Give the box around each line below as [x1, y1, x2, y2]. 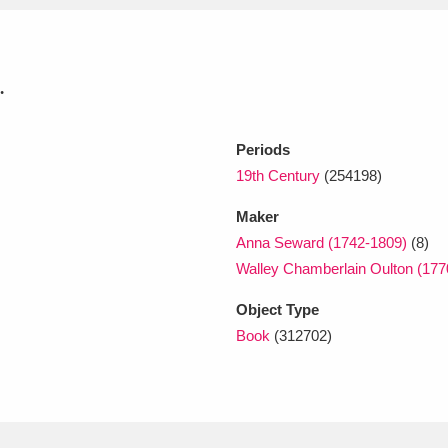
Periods [236, 140, 290, 158]
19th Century [236, 166, 320, 184]
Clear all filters [29, 242, 131, 259]
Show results [240, 241, 330, 260]
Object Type [236, 300, 319, 318]
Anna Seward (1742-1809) [236, 233, 407, 251]
